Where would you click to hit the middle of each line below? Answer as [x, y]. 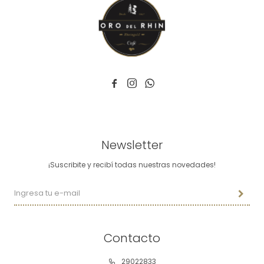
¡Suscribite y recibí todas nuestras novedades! [132, 165]
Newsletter [132, 145]
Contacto [132, 238]
